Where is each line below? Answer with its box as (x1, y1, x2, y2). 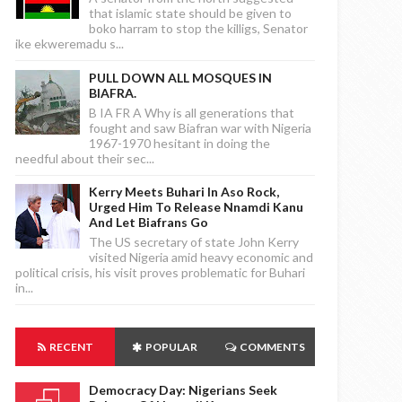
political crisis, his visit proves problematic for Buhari (15, 265, 305, 281)
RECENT (47, 340, 93, 354)
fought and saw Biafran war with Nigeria (89, 119, 311, 135)
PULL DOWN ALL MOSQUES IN (89, 69, 272, 85)
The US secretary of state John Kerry (89, 234, 299, 250)
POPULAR (144, 340, 198, 354)
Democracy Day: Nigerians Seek (89, 382, 277, 398)
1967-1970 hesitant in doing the (89, 135, 270, 151)
